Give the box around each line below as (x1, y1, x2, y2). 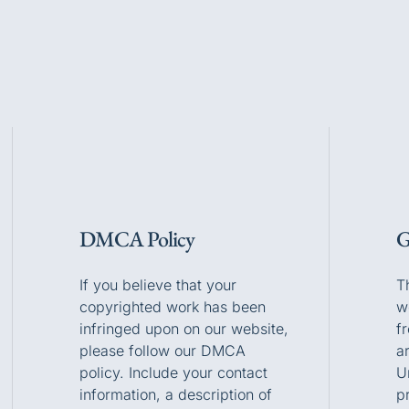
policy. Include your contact (79, 362, 267, 382)
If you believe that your (79, 275, 236, 294)
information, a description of (79, 384, 272, 404)
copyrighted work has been (79, 297, 266, 316)
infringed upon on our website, (79, 319, 288, 338)
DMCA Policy (79, 224, 194, 253)
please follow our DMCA (79, 341, 246, 360)
